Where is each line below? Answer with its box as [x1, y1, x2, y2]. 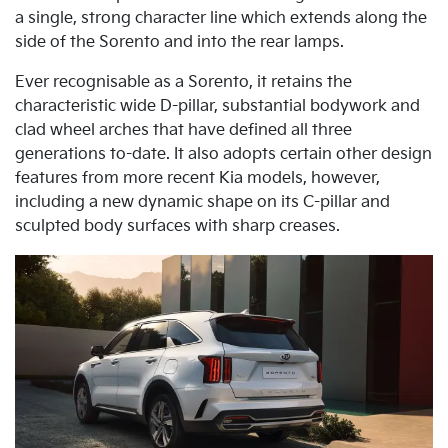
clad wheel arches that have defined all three [15, 121, 352, 141]
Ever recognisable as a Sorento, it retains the [15, 73, 352, 93]
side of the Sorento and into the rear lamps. [15, 33, 344, 53]
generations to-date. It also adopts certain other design [15, 145, 432, 165]
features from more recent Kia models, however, [15, 169, 380, 189]
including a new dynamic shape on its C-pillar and [15, 193, 390, 213]
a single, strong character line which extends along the [15, 9, 427, 29]
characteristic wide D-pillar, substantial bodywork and [15, 97, 420, 117]
